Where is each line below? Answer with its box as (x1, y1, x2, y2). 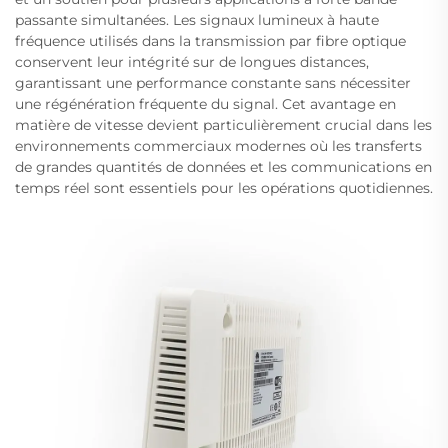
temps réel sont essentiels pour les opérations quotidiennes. (15, 178, 433, 197)
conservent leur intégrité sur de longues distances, (15, 52, 369, 71)
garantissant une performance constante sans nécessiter (15, 73, 411, 92)
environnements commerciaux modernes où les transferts (15, 136, 422, 155)
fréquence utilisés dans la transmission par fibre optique (15, 31, 406, 50)
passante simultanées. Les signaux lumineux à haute (15, 10, 379, 29)
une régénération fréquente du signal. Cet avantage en (15, 94, 396, 113)
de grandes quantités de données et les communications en (15, 157, 432, 176)
